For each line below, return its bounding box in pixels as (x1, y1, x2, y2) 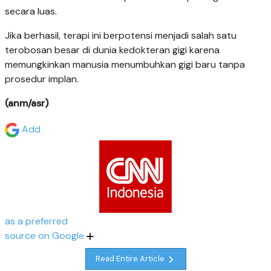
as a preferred (5, 214, 68, 227)
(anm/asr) (5, 96, 48, 109)
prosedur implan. (5, 72, 79, 85)
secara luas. (5, 4, 57, 18)
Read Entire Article (95, 253, 166, 264)
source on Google (5, 229, 87, 242)
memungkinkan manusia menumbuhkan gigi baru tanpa (5, 57, 245, 71)
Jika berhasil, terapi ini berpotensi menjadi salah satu (5, 28, 237, 42)
